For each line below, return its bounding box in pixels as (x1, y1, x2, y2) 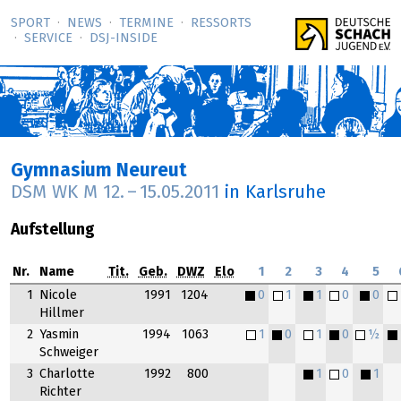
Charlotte (38, 368, 95, 381)
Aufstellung (11, 221, 95, 238)
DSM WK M (11, 183, 103, 202)
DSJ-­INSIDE (90, 32, 158, 46)
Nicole (38, 289, 77, 303)
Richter (38, 386, 81, 399)
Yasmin (38, 328, 79, 342)
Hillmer (38, 307, 84, 320)
